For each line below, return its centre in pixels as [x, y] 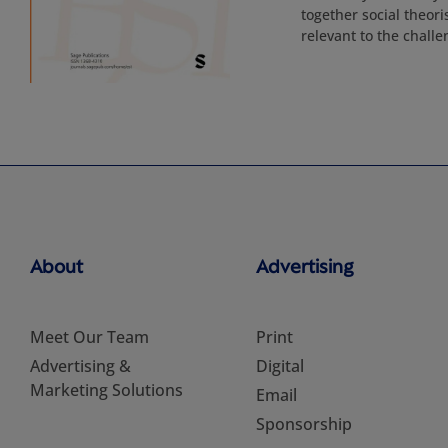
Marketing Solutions [106, 390]
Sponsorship [303, 424]
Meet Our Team [89, 337]
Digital [279, 366]
